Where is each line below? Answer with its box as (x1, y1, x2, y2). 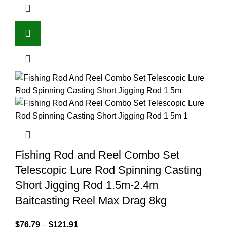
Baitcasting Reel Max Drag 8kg (15, 194, 167, 207)
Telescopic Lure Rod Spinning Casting (15, 164, 202, 177)
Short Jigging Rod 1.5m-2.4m (15, 179, 158, 192)
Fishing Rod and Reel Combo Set (15, 148, 179, 162)
